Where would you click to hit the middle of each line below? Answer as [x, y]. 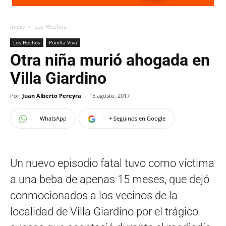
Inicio [17, 26]
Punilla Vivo [63, 42]
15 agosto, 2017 [109, 96]
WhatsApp [53, 118]
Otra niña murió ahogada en [110, 60]
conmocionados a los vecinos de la [94, 195]
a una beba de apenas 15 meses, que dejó [110, 179]
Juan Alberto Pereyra [52, 96]
